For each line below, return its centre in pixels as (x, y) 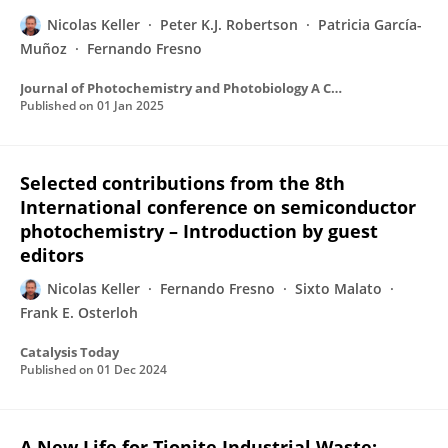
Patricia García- (370, 24)
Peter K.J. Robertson (229, 24)
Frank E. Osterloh (79, 312)
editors (52, 255)
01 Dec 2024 (132, 369)
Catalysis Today (69, 352)
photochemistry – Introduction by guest (199, 231)
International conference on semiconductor (218, 207)
